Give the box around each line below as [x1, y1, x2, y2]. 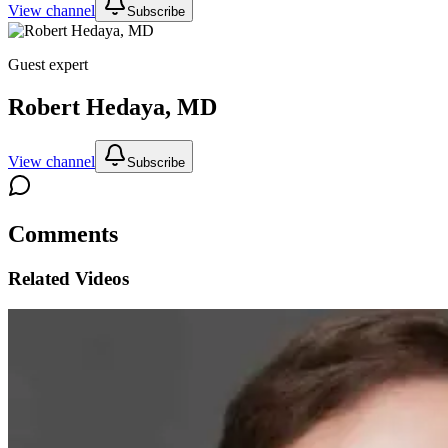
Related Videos [8, 268, 129, 290]
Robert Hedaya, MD [8, 93, 217, 120]
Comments [8, 221, 118, 248]
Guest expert [8, 55, 88, 73]
